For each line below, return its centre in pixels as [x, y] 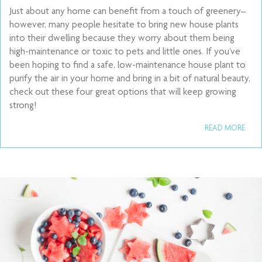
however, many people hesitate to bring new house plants [124, 25]
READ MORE [225, 129]
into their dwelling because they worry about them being [122, 39]
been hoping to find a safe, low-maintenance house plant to [127, 66]
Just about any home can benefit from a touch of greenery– [127, 12]
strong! [23, 106]
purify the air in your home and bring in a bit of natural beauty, [130, 79]
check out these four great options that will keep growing [123, 93]
